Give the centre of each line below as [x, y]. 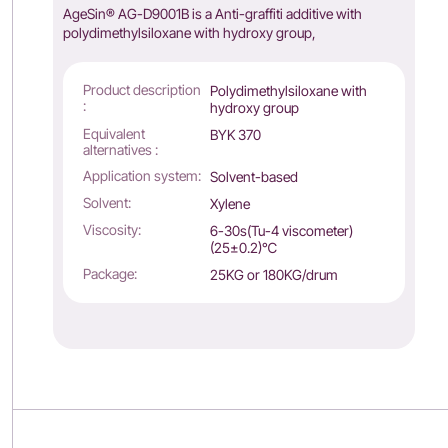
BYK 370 [235, 134]
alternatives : [121, 149]
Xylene [229, 203]
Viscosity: [112, 229]
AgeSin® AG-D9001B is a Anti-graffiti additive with [213, 13]
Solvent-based [253, 176]
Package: [110, 273]
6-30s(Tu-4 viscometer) [281, 230]
